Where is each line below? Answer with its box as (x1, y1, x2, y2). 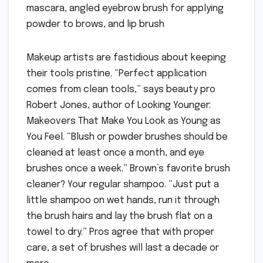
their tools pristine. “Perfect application (26, 68, 207, 79)
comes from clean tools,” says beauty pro (26, 84, 215, 95)
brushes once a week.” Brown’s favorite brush (26, 163, 230, 174)
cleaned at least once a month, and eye (26, 147, 204, 158)
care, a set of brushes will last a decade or (26, 242, 219, 253)
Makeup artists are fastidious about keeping (26, 52, 226, 63)
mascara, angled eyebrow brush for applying (26, 3, 224, 14)
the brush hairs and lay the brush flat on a (26, 211, 213, 221)
